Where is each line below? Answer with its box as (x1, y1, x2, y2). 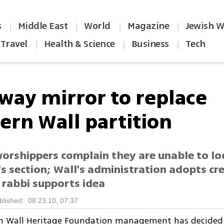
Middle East (17, 19, 68, 33)
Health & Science (43, 37, 115, 51)
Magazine (127, 19, 169, 33)
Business (131, 37, 169, 51)
